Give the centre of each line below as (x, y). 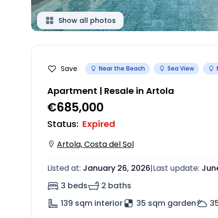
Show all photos (87, 20)
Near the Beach (122, 68)
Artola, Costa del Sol (95, 144)
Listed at (63, 168)
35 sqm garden (166, 203)
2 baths (116, 186)
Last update (175, 168)
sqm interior (99, 203)
